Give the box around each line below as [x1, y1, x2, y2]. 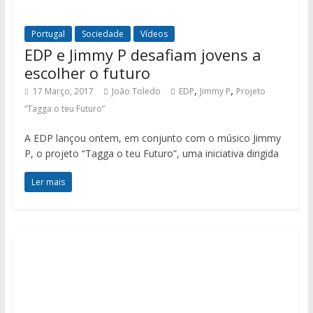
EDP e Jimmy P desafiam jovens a [24, 43, 261, 65]
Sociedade [81, 27, 124, 40]
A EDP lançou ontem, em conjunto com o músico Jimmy [24, 131, 281, 145]
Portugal [31, 27, 65, 40]
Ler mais [31, 175, 65, 188]
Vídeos [140, 27, 168, 40]
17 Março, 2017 [32, 85, 94, 97]
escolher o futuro [24, 61, 150, 83]
